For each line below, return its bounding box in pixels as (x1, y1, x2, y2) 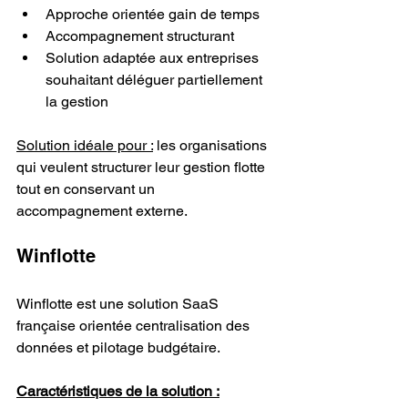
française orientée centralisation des (16, 316, 253, 334)
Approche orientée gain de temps (46, 5, 260, 23)
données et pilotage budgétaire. (16, 338, 220, 356)
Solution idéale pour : (16, 136, 153, 154)
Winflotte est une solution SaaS (16, 294, 222, 312)
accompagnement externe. (16, 201, 188, 219)
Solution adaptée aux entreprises (46, 48, 262, 66)
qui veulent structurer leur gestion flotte (16, 158, 269, 176)
